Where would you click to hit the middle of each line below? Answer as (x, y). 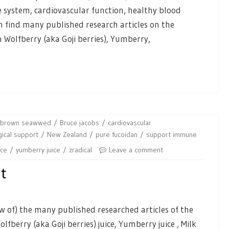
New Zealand (67, 134)
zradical (81, 150)
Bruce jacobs (79, 122)
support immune (171, 134)
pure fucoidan (117, 134)
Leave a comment (136, 150)
